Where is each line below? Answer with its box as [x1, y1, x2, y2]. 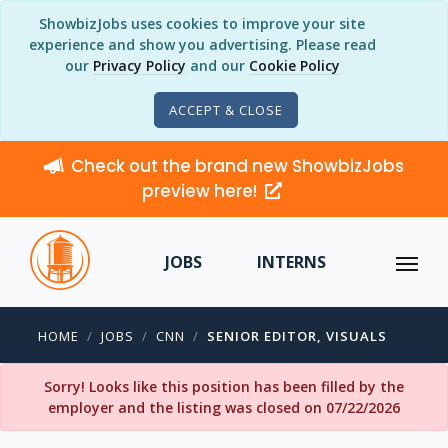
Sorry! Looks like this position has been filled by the [44, 377, 404, 396]
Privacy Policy [92, 56, 186, 75]
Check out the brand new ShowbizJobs [71, 154, 404, 178]
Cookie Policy [248, 56, 340, 75]
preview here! [142, 179, 261, 203]
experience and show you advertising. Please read [28, 35, 376, 54]
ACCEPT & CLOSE [169, 101, 283, 119]
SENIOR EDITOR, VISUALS [207, 327, 387, 345]
